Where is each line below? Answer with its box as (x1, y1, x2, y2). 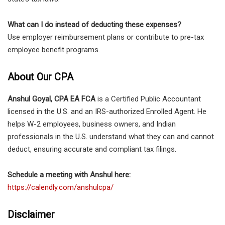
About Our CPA (8, 70, 73, 83)
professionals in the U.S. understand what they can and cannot (8, 132, 214, 141)
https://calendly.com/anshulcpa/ (8, 182, 114, 192)
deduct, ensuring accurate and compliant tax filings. (8, 144, 176, 154)
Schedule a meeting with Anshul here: (8, 170, 131, 179)
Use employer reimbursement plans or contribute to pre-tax (8, 32, 204, 42)
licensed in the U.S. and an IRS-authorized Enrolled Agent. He (8, 106, 206, 116)
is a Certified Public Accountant (95, 94, 201, 103)
